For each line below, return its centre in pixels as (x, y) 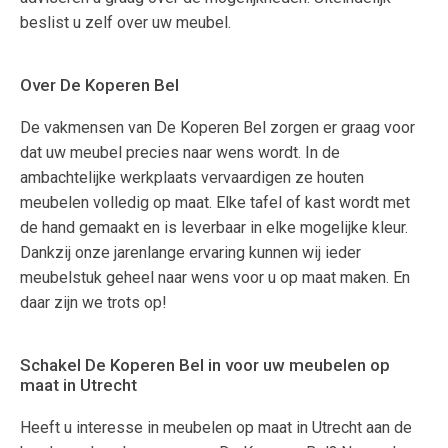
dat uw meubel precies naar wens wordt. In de (180, 152)
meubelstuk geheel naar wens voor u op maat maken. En (215, 277)
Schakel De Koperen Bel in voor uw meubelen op (205, 365)
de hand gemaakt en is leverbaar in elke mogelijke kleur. (214, 227)
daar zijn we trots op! (93, 302)
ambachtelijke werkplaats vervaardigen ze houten (192, 177)
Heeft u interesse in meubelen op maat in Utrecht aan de (216, 427)
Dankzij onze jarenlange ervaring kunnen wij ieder (190, 252)
